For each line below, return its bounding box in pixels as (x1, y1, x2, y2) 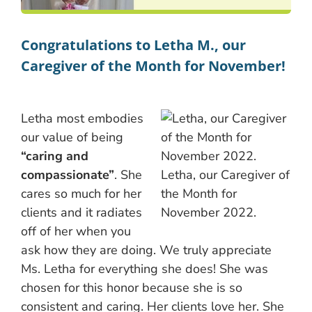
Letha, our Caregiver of (161, 166, 290, 183)
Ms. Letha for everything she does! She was (21, 260, 268, 277)
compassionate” (21, 166, 114, 183)
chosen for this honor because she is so (21, 279, 242, 296)
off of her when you (21, 222, 131, 240)
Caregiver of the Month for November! (21, 56, 286, 75)
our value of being (21, 128, 123, 146)
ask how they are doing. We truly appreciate (21, 241, 272, 258)
